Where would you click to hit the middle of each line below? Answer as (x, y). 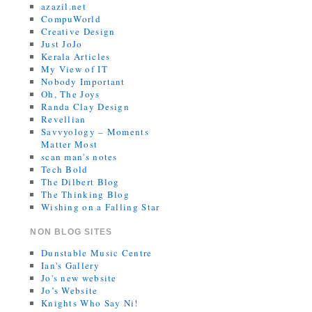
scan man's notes (79, 157)
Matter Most (69, 145)
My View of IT (74, 69)
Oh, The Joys (70, 94)
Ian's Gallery (70, 266)
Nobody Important (83, 82)
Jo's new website (79, 278)
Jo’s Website (69, 291)
